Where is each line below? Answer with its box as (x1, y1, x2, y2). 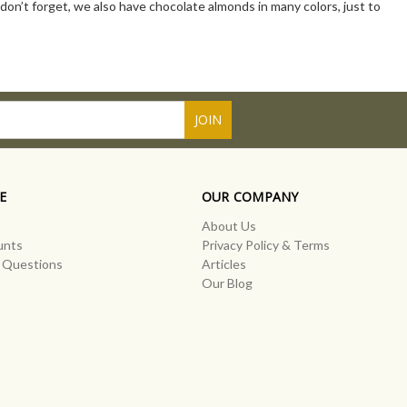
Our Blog (201, 275, 253, 292)
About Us (201, 218, 256, 234)
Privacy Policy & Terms (201, 237, 330, 253)
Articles (201, 256, 246, 273)
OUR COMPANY (201, 188, 299, 206)
